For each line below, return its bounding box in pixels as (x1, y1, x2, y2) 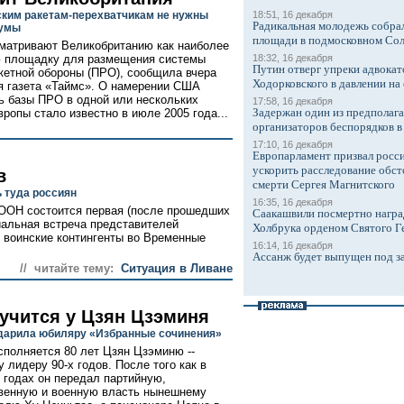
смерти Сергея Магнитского (252, 178, 395, 191)
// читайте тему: (20, 262, 114, 275)
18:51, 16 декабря (252, 9, 333, 20)
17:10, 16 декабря (252, 139, 333, 150)
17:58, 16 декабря (252, 96, 333, 106)
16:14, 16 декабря (252, 240, 333, 251)
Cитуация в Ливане (121, 262, 233, 275)
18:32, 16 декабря (252, 52, 333, 63)
